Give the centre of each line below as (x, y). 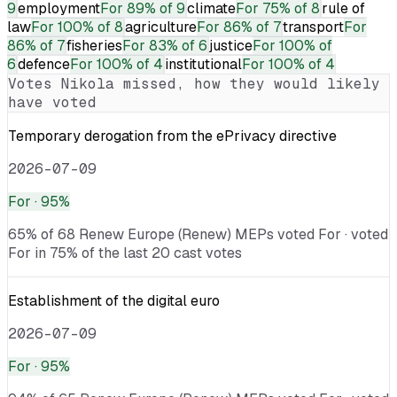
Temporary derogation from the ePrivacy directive (172, 136)
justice (231, 45)
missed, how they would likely (247, 83)
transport (313, 27)
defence (44, 64)
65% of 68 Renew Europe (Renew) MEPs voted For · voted (198, 234)
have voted (52, 102)
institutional (203, 64)
